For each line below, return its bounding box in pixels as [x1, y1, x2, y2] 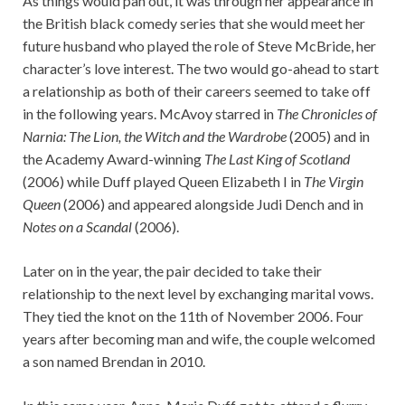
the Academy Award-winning [23, 149, 204, 167]
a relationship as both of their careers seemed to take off [23, 81, 371, 99]
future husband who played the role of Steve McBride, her [23, 36, 376, 54]
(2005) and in [287, 127, 370, 145]
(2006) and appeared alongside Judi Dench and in [61, 194, 363, 212]
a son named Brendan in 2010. [23, 352, 205, 370]
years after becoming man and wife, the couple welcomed [23, 329, 375, 347]
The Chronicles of [277, 104, 377, 122]
